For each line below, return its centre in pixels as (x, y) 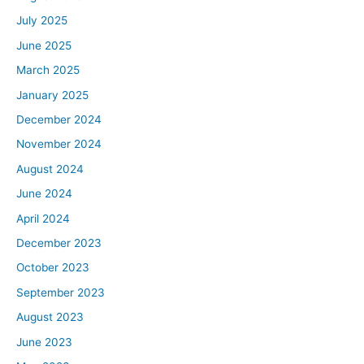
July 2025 (42, 21)
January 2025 (52, 95)
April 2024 (43, 218)
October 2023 (53, 268)
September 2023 (61, 292)
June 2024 (44, 194)
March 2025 (48, 70)
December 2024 (59, 120)
